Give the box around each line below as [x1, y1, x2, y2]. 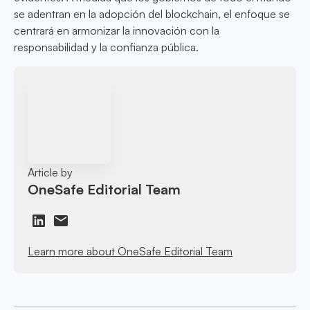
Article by [28, 165, 73, 179]
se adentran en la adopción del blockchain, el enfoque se [14, 7, 290, 21]
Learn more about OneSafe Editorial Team [28, 244, 233, 258]
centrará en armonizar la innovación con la [14, 24, 219, 38]
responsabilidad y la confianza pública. [14, 40, 199, 55]
